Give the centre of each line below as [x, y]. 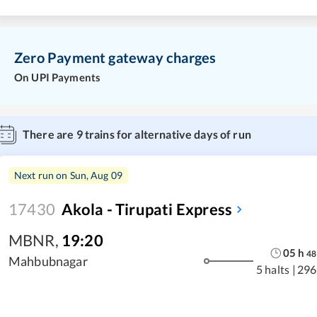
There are [50, 134]
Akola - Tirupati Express [147, 209]
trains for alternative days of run [167, 134]
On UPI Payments [58, 77]
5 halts [272, 270]
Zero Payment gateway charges [115, 57]
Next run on [42, 175]
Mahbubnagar [48, 261]
